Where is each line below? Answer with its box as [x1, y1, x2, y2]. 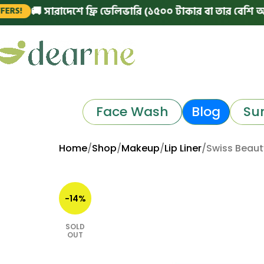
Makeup [121, 141, 160, 155]
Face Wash [95, 102, 169, 121]
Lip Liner [164, 141, 202, 155]
